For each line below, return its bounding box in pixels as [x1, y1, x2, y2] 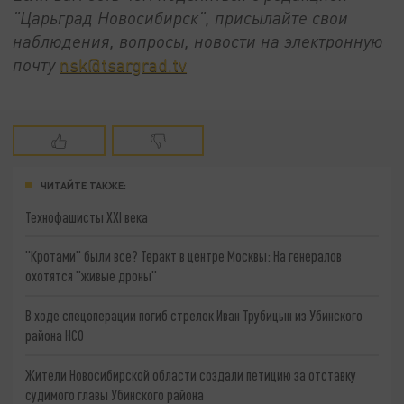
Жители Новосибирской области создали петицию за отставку [25, 365, 357, 383]
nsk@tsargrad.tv [60, 53, 188, 75]
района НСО [25, 326, 85, 344]
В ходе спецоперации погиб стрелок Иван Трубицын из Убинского [25, 307, 363, 325]
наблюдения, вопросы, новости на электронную [13, 30, 384, 51]
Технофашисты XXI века [25, 207, 149, 225]
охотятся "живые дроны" [25, 267, 158, 285]
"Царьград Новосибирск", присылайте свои [13, 6, 349, 28]
